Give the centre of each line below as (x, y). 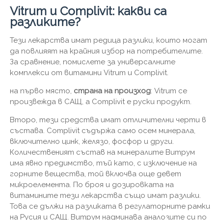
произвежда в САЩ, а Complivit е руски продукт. (101, 101)
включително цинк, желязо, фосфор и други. (92, 141)
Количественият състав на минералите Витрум (102, 152)
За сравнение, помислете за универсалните (93, 62)
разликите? (45, 22)
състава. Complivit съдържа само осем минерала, (103, 130)
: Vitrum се (169, 91)
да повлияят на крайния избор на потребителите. (106, 51)
